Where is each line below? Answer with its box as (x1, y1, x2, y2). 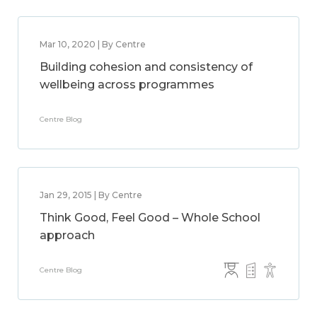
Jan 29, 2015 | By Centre (40, 190, 142, 200)
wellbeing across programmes (40, 78, 214, 91)
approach (40, 229, 95, 242)
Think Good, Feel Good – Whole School (40, 211, 260, 224)
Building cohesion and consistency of (40, 60, 253, 74)
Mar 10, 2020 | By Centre (40, 39, 146, 50)
